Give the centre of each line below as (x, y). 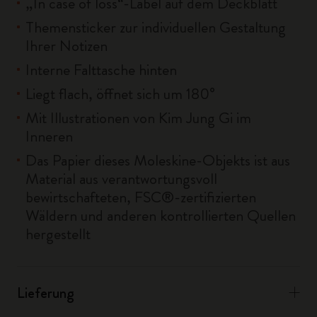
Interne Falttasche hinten (101, 70)
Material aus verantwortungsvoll (121, 179)
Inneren (49, 136)
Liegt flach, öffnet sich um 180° (120, 94)
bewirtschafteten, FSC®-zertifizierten (141, 197)
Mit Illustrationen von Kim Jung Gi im (138, 118)
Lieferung (46, 293)
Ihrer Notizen (67, 46)
